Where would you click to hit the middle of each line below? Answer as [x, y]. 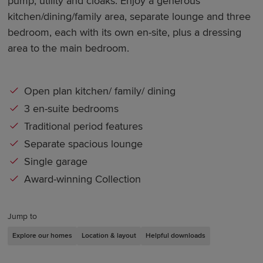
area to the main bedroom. [69, 48]
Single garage [56, 161]
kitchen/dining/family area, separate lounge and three [129, 17]
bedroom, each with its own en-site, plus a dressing [125, 33]
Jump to [23, 216]
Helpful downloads [176, 235]
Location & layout [109, 235]
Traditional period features [84, 126]
